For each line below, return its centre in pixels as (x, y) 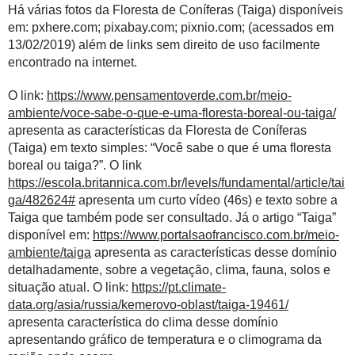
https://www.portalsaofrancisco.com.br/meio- (216, 235)
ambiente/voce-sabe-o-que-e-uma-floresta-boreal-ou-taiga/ (172, 113)
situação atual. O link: (70, 287)
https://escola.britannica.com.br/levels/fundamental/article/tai (176, 183)
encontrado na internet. (73, 62)
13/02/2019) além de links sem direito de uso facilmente (164, 45)
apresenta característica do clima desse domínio (143, 322)
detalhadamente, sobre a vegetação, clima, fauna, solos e (169, 270)
